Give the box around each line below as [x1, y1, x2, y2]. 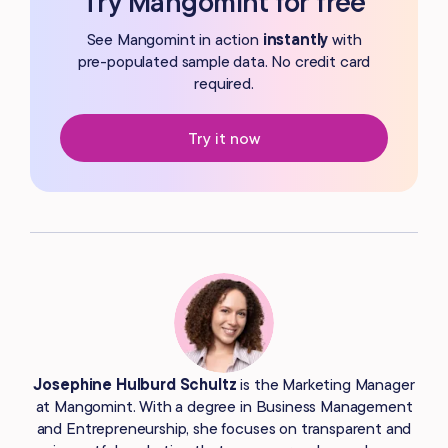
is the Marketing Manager [240, 373, 415, 394]
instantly [262, 28, 329, 49]
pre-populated [77, 50, 178, 71]
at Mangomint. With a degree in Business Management [35, 395, 413, 416]
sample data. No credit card [177, 50, 371, 71]
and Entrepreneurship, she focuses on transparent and [36, 417, 412, 438]
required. [194, 72, 254, 93]
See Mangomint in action [86, 28, 263, 49]
